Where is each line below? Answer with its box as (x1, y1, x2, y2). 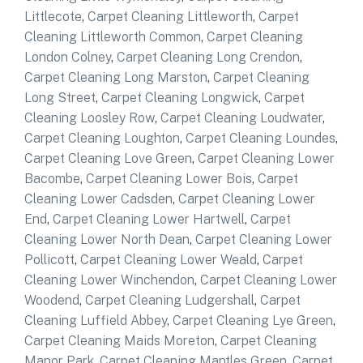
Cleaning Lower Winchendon (24, 271, 194, 288)
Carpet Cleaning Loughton (24, 130, 180, 146)
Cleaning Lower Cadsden (24, 190, 173, 207)
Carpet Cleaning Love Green (24, 150, 192, 166)
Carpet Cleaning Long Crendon (117, 49, 300, 65)
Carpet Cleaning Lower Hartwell (53, 211, 245, 227)
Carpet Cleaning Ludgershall (85, 292, 254, 308)
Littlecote (24, 8, 82, 24)
